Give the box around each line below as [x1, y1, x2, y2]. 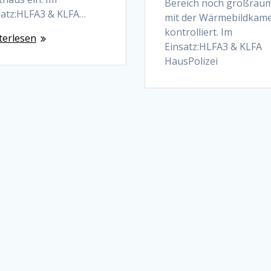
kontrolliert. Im [164, 25, 232, 39]
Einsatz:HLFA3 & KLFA [164, 40, 262, 54]
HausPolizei [164, 54, 218, 68]
